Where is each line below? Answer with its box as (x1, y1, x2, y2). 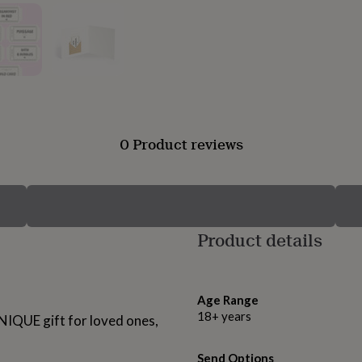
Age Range (197, 293, 259, 308)
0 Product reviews (119, 133, 243, 155)
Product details (197, 227, 322, 253)
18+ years (197, 309, 251, 324)
